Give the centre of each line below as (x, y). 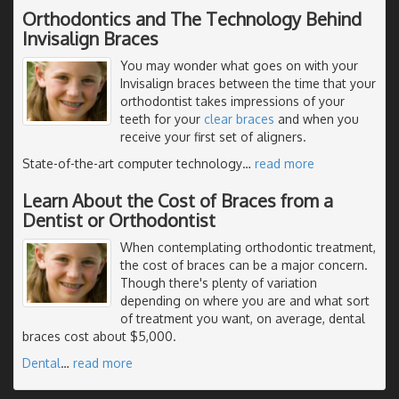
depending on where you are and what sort (245, 300)
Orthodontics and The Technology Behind (192, 18)
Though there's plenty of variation (219, 282)
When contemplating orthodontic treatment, (248, 247)
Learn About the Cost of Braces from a (178, 200)
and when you (317, 118)
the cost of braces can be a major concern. (244, 265)
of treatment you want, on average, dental (243, 318)
